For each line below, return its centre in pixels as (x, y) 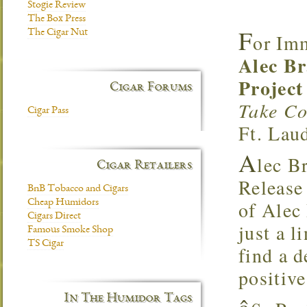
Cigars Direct (54, 217)
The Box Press (57, 19)
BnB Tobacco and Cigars (78, 189)
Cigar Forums (151, 88)
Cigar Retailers (144, 166)
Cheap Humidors (63, 203)
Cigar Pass (48, 111)
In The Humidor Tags (128, 299)
